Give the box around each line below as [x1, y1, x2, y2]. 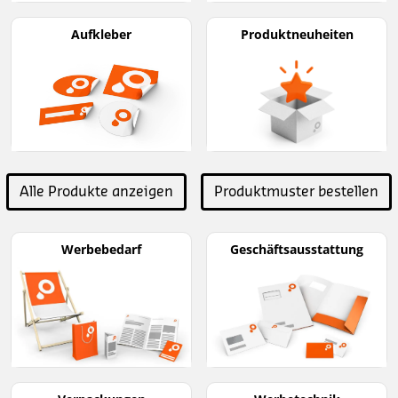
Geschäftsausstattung [230, 241, 363, 259]
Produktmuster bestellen [214, 185, 378, 200]
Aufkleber [71, 25, 131, 43]
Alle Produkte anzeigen [20, 185, 173, 200]
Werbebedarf [61, 241, 141, 259]
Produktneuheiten [240, 25, 354, 43]
